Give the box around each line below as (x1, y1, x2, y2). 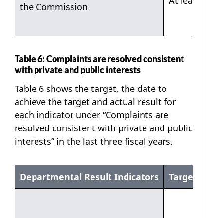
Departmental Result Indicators (20, 170, 159, 182)
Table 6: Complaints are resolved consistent (15, 53, 184, 64)
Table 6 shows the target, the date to (15, 82, 167, 94)
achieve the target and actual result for (15, 95, 176, 108)
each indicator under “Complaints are (15, 109, 168, 121)
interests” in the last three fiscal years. (15, 135, 173, 147)
